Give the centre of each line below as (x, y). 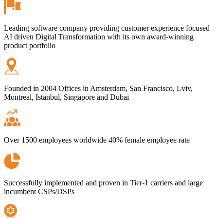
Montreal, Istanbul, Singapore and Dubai (66, 97)
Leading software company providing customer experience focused (107, 28)
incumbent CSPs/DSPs (39, 191)
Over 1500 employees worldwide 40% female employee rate (97, 140)
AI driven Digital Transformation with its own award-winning (99, 36)
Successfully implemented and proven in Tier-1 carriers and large (103, 182)
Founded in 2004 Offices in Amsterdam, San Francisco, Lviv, (98, 88)
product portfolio (30, 45)
